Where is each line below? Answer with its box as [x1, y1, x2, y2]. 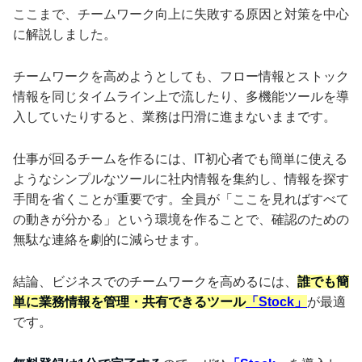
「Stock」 [246, 295, 307, 309]
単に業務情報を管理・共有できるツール [13, 295, 246, 309]
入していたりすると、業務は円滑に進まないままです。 [13, 110, 336, 124]
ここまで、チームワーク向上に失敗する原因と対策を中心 [13, 7, 349, 22]
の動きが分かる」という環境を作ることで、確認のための [13, 213, 349, 227]
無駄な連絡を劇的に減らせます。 [13, 233, 207, 247]
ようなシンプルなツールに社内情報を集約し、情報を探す [13, 172, 349, 187]
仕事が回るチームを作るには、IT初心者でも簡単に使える [13, 152, 347, 166]
